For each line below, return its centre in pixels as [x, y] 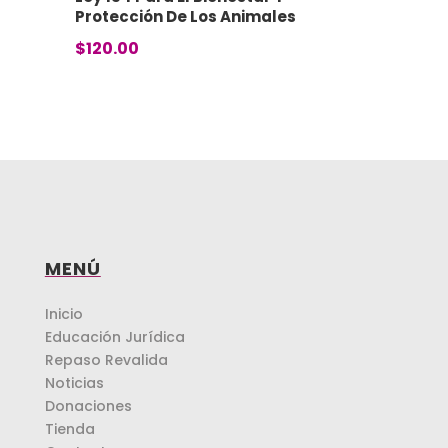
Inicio [63, 314]
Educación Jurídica [114, 337]
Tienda [69, 429]
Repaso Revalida [106, 360]
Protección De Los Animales [185, 17]
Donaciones [88, 406]
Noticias [74, 383]
